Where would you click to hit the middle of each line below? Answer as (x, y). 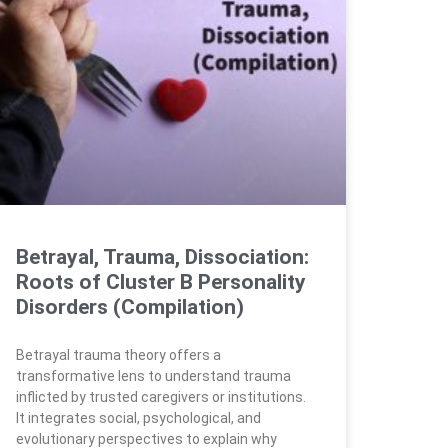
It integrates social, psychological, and (138, 417)
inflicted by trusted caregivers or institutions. (161, 396)
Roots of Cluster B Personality (161, 281)
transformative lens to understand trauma (153, 375)
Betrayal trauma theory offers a (118, 354)
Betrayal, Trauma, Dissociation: (162, 256)
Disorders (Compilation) (130, 306)
